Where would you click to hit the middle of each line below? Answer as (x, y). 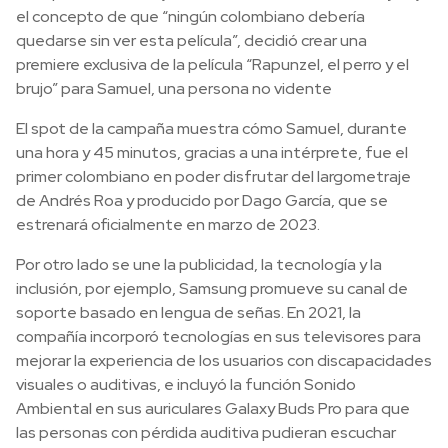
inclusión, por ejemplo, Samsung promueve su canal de (212, 288)
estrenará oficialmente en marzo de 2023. (168, 224)
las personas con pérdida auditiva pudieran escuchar (206, 432)
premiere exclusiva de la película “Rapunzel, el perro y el (212, 64)
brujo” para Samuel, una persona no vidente (174, 88)
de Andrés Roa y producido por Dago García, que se (202, 200)
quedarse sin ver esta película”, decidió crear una (191, 40)
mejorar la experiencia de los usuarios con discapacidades (224, 360)
